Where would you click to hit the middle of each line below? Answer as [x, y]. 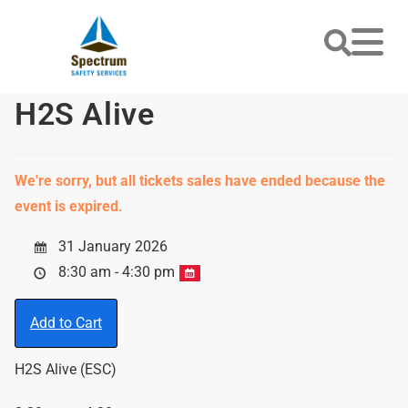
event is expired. [69, 206]
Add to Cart [66, 323]
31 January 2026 [111, 246]
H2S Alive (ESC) [66, 369]
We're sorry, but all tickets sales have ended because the [200, 181]
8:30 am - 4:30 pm [117, 272]
